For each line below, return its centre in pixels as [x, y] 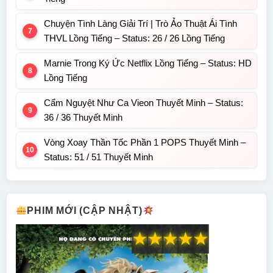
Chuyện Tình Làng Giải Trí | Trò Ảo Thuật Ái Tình [140, 24]
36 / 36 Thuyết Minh [83, 118]
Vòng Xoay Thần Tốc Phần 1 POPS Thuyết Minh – [145, 143]
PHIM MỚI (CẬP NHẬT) [85, 211]
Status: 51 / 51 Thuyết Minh [98, 157]
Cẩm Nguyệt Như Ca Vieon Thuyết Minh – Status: [144, 103]
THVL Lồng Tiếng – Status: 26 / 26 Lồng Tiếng [134, 38]
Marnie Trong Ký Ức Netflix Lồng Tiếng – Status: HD [148, 63]
